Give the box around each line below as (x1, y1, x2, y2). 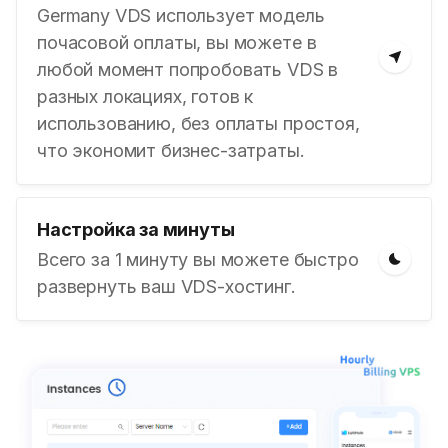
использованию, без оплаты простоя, (37, 113, 360, 134)
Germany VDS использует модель (37, 5, 325, 26)
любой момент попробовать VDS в (37, 59, 339, 80)
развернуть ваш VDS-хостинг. (37, 276, 296, 297)
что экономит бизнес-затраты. (37, 140, 305, 161)
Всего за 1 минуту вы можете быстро (37, 249, 359, 270)
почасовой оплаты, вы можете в (37, 32, 317, 53)
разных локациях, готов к (37, 86, 254, 107)
